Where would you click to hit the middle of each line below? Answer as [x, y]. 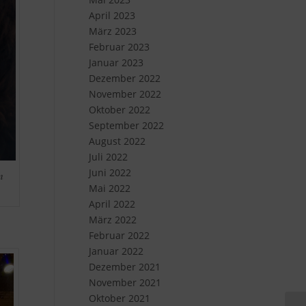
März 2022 [112, 220]
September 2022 [126, 125]
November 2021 [125, 282]
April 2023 [112, 15]
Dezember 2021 [124, 267]
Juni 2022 [110, 172]
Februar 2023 [119, 47]
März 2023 [112, 31]
